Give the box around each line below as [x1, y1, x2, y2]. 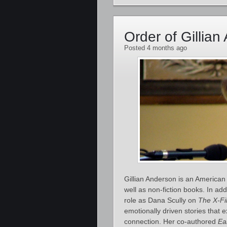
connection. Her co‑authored [124, 217, 218, 225]
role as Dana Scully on [124, 196, 198, 204]
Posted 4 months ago [124, 44, 187, 52]
